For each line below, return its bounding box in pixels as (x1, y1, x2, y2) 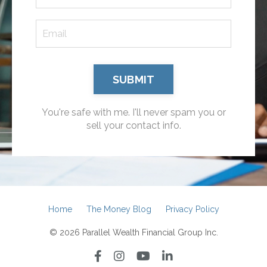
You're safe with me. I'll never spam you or (41, 107, 226, 119)
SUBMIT (112, 73, 155, 86)
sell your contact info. (86, 120, 181, 132)
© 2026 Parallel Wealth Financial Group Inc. (49, 228, 218, 238)
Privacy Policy (165, 204, 219, 215)
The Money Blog (86, 204, 151, 215)
